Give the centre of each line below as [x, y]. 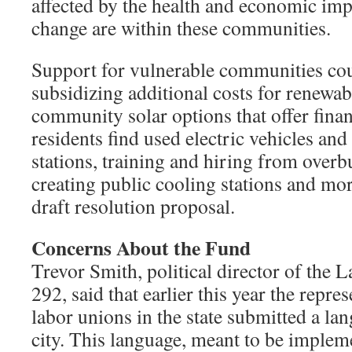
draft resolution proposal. [133, 206]
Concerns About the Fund [141, 247]
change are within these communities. [181, 27]
